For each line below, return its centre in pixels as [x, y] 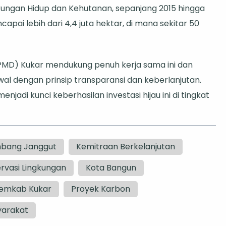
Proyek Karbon [101, 189]
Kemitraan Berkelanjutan [126, 146]
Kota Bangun [111, 167]
